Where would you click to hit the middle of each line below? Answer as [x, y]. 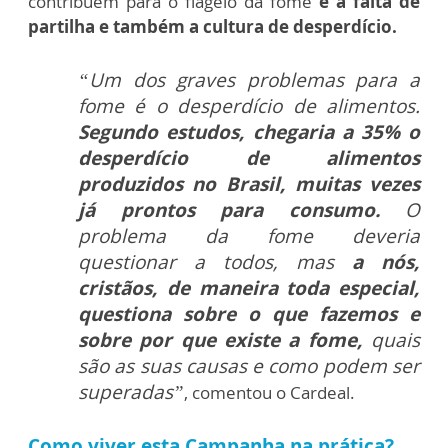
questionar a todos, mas [206, 262]
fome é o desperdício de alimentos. [249, 106]
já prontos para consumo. [241, 210]
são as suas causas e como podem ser [249, 366]
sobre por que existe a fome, [220, 340]
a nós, [377, 262]
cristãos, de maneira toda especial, [249, 288]
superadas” [131, 392]
